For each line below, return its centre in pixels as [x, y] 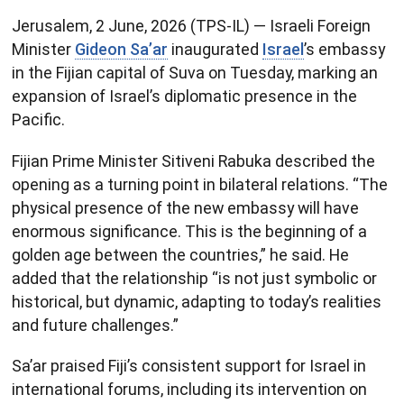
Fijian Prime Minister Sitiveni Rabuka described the [193, 161]
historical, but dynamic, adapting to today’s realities [197, 301]
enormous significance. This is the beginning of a [189, 231]
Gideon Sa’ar [121, 50]
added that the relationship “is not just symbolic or [194, 278]
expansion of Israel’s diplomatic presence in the [184, 96]
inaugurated [215, 50]
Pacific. [38, 120]
